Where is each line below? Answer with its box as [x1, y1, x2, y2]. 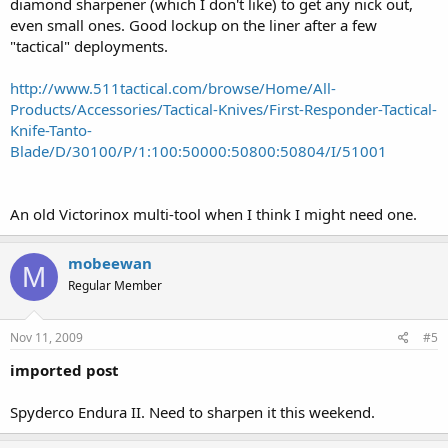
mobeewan [68, 253, 152, 273]
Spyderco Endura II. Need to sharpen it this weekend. [10, 401, 375, 422]
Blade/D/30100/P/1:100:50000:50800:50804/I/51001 [10, 141, 387, 161]
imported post [10, 359, 119, 380]
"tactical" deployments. [10, 36, 168, 56]
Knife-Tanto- [10, 120, 92, 140]
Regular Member [68, 277, 162, 294]
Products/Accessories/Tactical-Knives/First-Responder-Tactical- [10, 99, 437, 119]
